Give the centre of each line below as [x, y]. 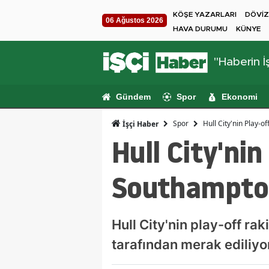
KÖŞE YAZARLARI [205, 14]
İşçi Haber [140, 124]
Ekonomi [240, 96]
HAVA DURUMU [200, 29]
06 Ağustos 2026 [134, 20]
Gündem [133, 96]
